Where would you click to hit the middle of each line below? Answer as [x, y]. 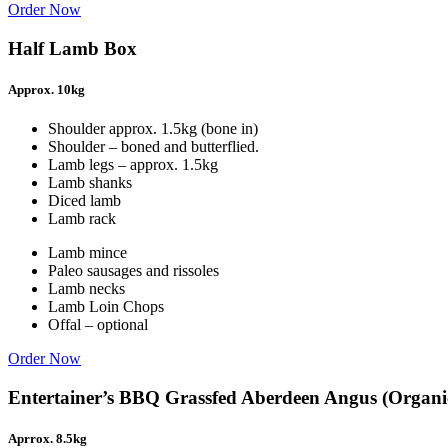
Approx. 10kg [46, 89]
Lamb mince [87, 253]
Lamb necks [86, 289]
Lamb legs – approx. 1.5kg [133, 165]
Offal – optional [98, 325]
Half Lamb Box [72, 48]
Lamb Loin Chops [106, 307]
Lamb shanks [90, 183]
